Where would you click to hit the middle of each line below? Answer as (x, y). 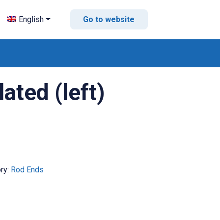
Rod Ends (27, 169)
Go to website (109, 20)
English (31, 20)
